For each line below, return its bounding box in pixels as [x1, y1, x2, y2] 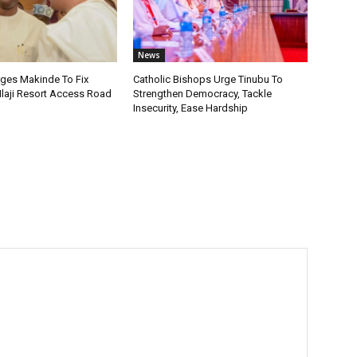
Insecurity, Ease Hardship [133, 101, 249, 114]
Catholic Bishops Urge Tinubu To [133, 73, 284, 85]
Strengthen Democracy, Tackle [133, 87, 273, 100]
